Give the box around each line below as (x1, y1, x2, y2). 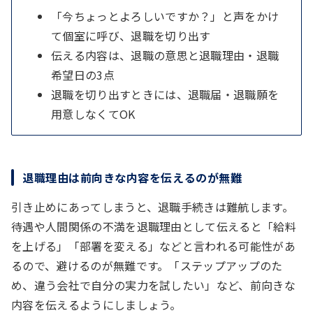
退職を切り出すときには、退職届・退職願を (51, 85, 279, 103)
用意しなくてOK (51, 105, 136, 122)
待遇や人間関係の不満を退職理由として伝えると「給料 (11, 217, 297, 235)
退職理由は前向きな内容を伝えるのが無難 (22, 168, 242, 186)
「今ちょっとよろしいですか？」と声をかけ (51, 7, 279, 24)
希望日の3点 (51, 66, 115, 83)
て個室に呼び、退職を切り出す (51, 27, 211, 44)
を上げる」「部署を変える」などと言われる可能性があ (11, 237, 296, 254)
